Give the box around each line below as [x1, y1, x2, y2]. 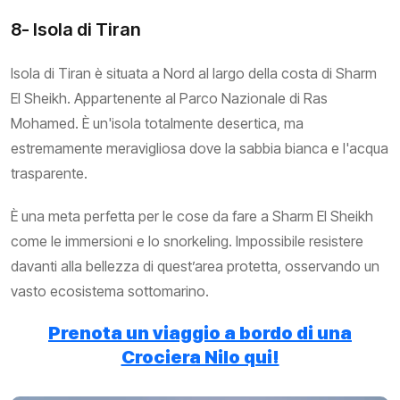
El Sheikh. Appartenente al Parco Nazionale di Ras [11, 88, 328, 107]
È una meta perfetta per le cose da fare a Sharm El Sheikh [11, 206, 373, 225]
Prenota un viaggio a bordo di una [48, 321, 352, 344]
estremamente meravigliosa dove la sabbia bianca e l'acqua [11, 138, 388, 157]
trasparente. [11, 163, 87, 182]
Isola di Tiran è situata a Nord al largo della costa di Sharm [11, 63, 377, 82]
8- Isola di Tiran [11, 18, 141, 40]
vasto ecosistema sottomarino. [11, 281, 209, 300]
